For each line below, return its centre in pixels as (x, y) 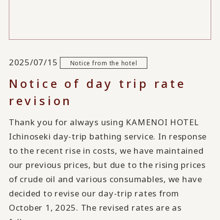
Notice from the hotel (104, 63)
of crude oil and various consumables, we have (105, 179)
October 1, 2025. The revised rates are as (95, 208)
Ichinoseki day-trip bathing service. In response (108, 137)
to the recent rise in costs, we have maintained (106, 151)
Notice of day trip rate (97, 83)
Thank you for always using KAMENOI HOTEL (104, 122)
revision (41, 101)
